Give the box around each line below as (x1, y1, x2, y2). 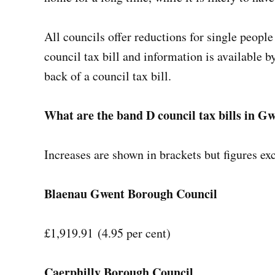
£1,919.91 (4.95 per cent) (44, 225, 175, 242)
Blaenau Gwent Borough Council (44, 185, 222, 203)
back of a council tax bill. (44, 68, 176, 85)
